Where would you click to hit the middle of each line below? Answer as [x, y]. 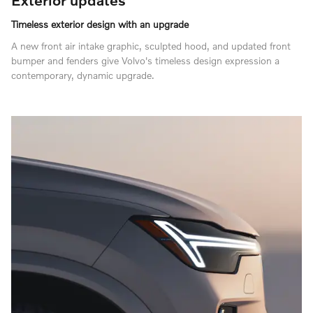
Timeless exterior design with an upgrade [100, 24]
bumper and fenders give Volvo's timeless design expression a [145, 60]
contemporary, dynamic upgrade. [83, 75]
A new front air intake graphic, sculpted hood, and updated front [151, 45]
